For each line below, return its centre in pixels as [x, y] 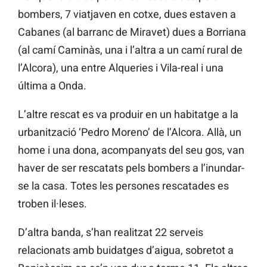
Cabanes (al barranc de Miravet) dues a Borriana [132, 32]
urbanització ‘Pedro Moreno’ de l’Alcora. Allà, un [130, 132]
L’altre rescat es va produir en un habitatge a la [128, 114]
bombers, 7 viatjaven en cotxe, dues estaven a [127, 14]
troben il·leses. [52, 204]
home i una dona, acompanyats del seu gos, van [131, 150]
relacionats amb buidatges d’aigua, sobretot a [126, 250]
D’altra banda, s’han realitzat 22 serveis [111, 232]
